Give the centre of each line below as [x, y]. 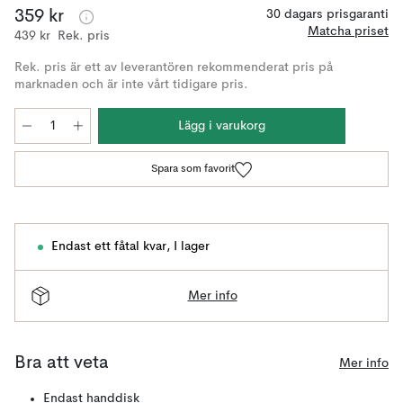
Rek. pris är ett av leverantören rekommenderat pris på [174, 67]
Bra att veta [62, 363]
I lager [192, 246]
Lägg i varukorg [222, 126]
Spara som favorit [193, 169]
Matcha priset [348, 31]
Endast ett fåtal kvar [109, 246]
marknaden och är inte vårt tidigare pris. [131, 85]
